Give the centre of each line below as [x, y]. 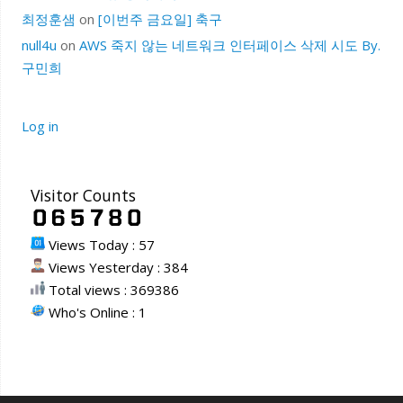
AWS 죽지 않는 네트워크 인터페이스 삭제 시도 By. [229, 45]
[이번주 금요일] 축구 [160, 19]
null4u [39, 45]
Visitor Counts [83, 195]
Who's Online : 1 [95, 312]
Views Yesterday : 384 [116, 267]
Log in [40, 126]
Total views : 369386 [112, 290]
